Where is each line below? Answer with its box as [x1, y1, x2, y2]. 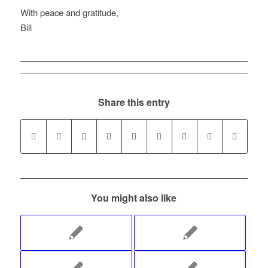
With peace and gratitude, [20, 5, 118, 19]
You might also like [91, 191, 177, 205]
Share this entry [98, 95, 170, 109]
